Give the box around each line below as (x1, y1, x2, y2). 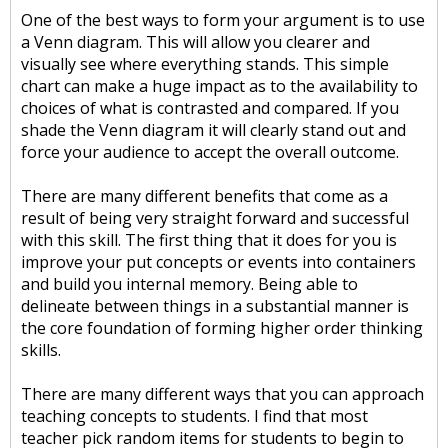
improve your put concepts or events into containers (21, 251, 416, 273)
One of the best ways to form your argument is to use (21, 9, 425, 31)
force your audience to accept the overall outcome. (21, 141, 399, 163)
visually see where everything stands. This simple (21, 53, 389, 75)
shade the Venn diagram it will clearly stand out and (21, 119, 406, 141)
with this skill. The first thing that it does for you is (21, 229, 397, 251)
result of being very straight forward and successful (21, 207, 409, 229)
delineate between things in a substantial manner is (21, 295, 409, 317)
